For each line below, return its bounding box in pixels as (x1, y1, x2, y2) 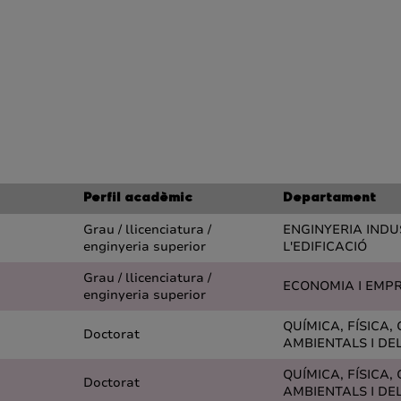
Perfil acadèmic (83, 192, 192, 205)
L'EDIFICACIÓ (283, 238, 367, 255)
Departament (283, 192, 376, 205)
